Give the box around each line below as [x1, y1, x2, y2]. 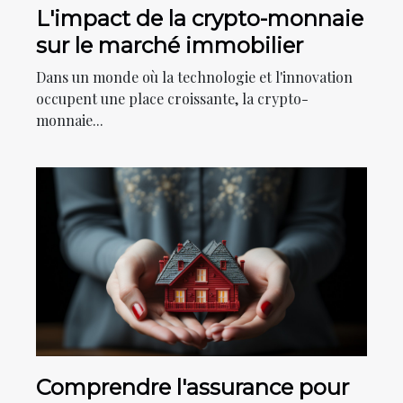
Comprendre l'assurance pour [36, 373, 349, 400]
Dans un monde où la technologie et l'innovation [36, 67, 353, 86]
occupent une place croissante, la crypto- [36, 88, 309, 108]
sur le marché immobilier [36, 31, 303, 58]
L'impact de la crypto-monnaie [36, 4, 363, 31]
